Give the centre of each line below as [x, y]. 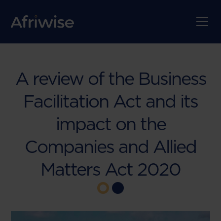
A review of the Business [110, 78]
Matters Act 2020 [110, 169]
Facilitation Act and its [110, 101]
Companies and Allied [110, 147]
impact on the [110, 124]
